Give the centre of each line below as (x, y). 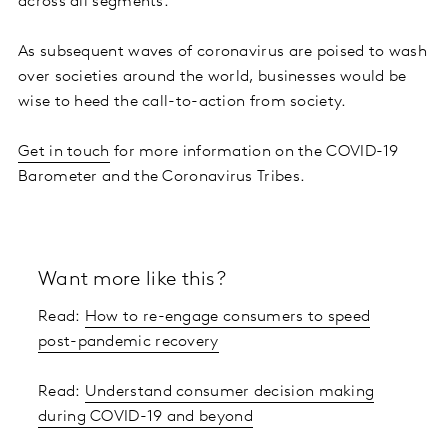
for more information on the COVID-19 (254, 152)
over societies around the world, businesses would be (212, 77)
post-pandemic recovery (128, 342)
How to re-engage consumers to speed (227, 317)
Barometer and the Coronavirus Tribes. (162, 177)
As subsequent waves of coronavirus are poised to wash (222, 52)
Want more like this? (132, 280)
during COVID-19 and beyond (145, 417)
